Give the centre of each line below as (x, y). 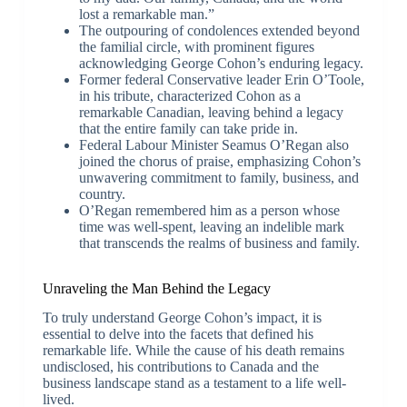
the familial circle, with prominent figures (196, 46)
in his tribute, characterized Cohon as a (189, 95)
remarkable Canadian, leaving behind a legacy (211, 112)
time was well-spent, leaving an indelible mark (211, 226)
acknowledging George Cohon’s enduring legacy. (221, 63)
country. (102, 194)
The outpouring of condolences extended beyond (219, 30)
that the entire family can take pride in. (188, 128)
